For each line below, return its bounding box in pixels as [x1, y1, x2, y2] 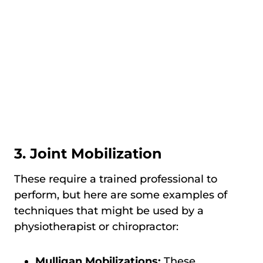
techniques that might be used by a [14, 204, 204, 217]
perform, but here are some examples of [14, 188, 227, 201]
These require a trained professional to [14, 172, 217, 186]
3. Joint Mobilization [14, 144, 162, 162]
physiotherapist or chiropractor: [14, 220, 178, 233]
